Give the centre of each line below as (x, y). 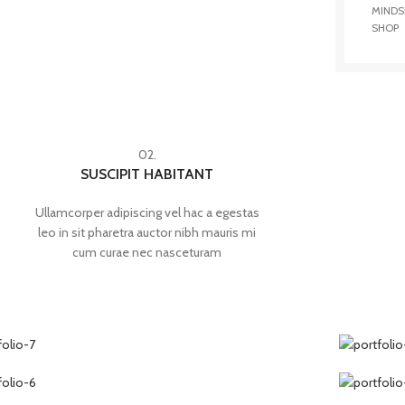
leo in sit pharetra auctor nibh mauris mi (147, 232)
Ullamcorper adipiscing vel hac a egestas (147, 212)
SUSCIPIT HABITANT (147, 174)
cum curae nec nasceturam (147, 252)
